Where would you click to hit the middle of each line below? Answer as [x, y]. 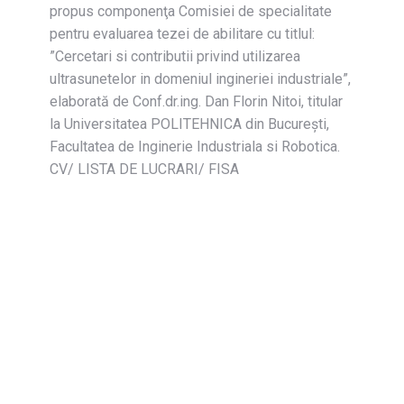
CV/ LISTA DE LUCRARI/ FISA [144, 169]
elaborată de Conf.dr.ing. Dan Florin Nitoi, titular [196, 101]
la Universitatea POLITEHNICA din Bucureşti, [189, 124]
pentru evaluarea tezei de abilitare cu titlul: [182, 34]
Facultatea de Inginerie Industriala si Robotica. [195, 147]
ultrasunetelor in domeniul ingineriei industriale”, [200, 79]
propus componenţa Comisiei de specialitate [191, 11]
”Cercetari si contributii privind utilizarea [175, 56]
